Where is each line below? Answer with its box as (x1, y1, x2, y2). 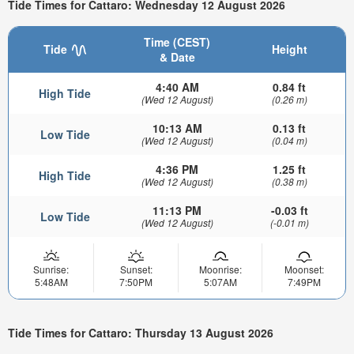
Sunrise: (33, 262, 69, 276)
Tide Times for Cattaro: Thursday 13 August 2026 (8, 325, 273, 341)
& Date (159, 48, 195, 65)
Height (271, 40, 307, 57)
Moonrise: (198, 262, 242, 276)
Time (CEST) (144, 33, 210, 50)
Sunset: (119, 262, 153, 276)
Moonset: (284, 262, 324, 276)
